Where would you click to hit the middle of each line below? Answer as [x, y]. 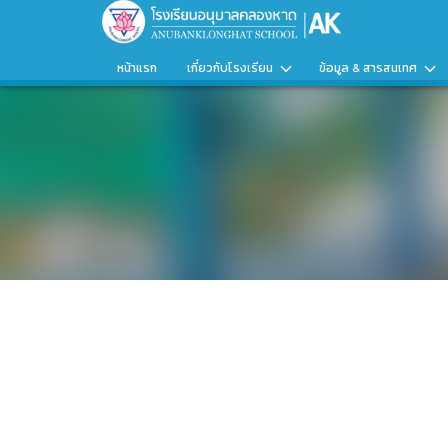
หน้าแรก [137, 68]
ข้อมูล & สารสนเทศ [368, 68]
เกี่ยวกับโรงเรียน [230, 68]
